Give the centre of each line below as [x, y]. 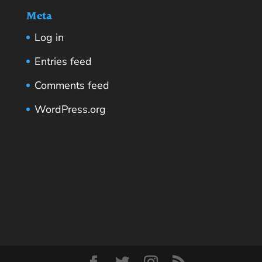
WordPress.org [70, 110]
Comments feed [72, 86]
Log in [49, 38]
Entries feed [63, 62]
